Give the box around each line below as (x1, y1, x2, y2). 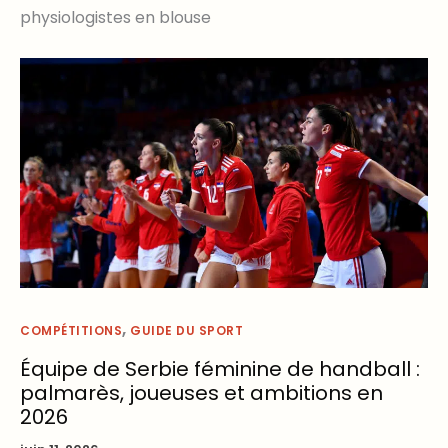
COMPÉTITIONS (20, 321, 122, 339)
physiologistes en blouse (20, 6, 211, 30)
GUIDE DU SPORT (130, 321, 243, 339)
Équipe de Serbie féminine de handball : (20, 355, 420, 384)
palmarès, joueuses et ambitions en (20, 379, 383, 408)
